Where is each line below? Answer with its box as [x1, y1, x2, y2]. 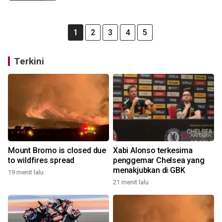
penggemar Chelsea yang [113, 156, 205, 165]
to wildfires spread [8, 156, 75, 165]
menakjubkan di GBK [113, 166, 185, 175]
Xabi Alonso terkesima [113, 146, 193, 155]
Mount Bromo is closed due [8, 146, 106, 155]
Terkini [14, 55, 44, 67]
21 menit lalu [113, 178, 149, 186]
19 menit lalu [8, 168, 44, 176]
